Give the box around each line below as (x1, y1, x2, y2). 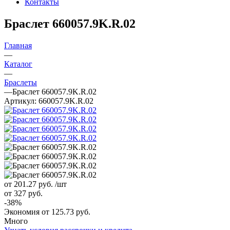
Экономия (4, 207, 42, 216)
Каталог (4, 59, 32, 68)
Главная (4, 41, 32, 50)
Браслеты (4, 78, 37, 87)
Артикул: (4, 96, 36, 105)
